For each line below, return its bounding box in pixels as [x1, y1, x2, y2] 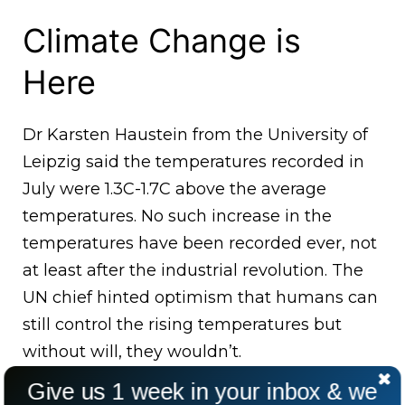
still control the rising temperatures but [23, 315, 342, 335]
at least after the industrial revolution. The [23, 260, 363, 281]
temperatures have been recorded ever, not [23, 233, 377, 254]
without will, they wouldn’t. [23, 342, 241, 363]
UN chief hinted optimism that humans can [23, 287, 378, 308]
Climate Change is [23, 21, 301, 61]
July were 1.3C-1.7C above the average [23, 179, 326, 200]
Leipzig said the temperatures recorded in [23, 152, 364, 173]
